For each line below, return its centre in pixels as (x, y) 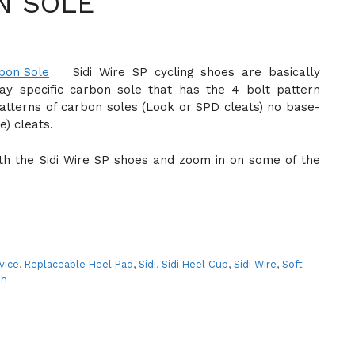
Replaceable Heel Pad (79, 264)
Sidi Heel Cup (195, 264)
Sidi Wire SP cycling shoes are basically (197, 73)
